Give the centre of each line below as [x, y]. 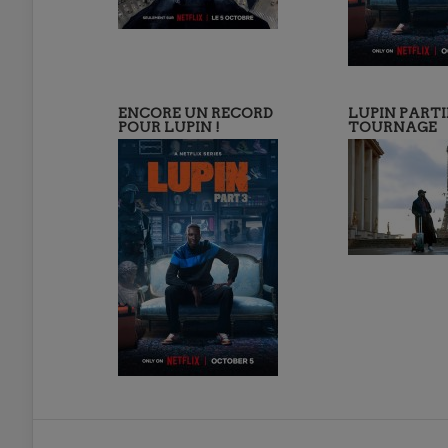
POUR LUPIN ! [169, 127]
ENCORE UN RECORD [195, 113]
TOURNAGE [392, 127]
